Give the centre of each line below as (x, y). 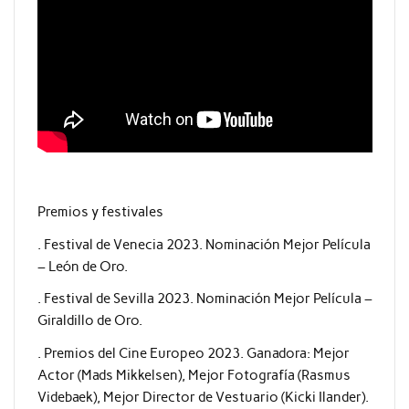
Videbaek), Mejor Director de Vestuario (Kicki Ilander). (203, 397)
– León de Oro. (82, 266)
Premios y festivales (100, 212)
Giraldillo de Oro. (89, 321)
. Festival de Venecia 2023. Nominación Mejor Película (204, 244)
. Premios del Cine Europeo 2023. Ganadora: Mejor (193, 353)
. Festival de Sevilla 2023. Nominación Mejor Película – (204, 299)
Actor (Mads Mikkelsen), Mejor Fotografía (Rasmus (194, 375)
